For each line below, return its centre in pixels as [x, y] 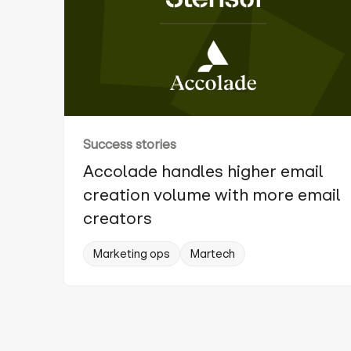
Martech [213, 254]
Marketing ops [132, 254]
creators [118, 219]
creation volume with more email [212, 195]
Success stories [130, 145]
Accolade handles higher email [203, 172]
